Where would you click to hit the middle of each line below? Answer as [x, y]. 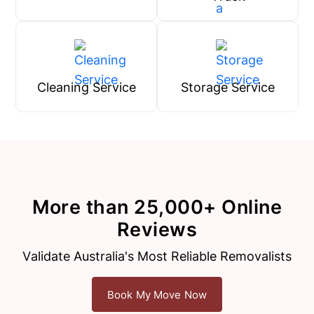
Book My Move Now [157, 294]
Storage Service [228, 87]
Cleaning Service [86, 87]
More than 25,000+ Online [157, 207]
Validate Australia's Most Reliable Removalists [157, 256]
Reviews [157, 230]
